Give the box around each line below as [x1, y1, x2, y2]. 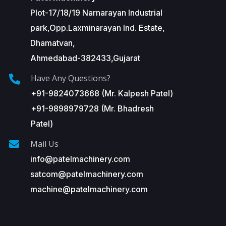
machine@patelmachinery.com [30, 184, 148, 194]
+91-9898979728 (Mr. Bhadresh [30, 103, 154, 114]
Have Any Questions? [30, 72, 110, 84]
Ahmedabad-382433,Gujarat [30, 52, 140, 63]
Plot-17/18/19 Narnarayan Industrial [30, 7, 162, 18]
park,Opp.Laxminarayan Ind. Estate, [30, 22, 165, 33]
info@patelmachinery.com [30, 153, 130, 164]
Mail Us [30, 138, 59, 149]
